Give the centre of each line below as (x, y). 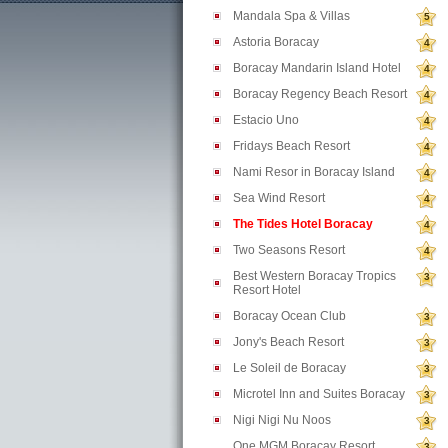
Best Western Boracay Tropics (314, 276)
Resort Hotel (267, 290)
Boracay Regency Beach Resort (320, 94)
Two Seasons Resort (289, 250)
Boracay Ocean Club (289, 316)
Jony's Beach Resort (288, 342)
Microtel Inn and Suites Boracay (319, 394)
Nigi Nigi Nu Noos (282, 420)
